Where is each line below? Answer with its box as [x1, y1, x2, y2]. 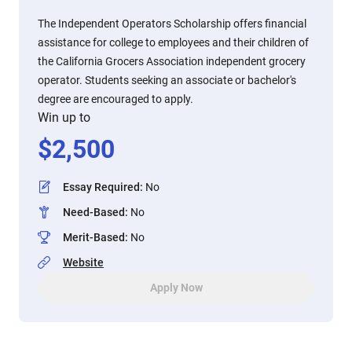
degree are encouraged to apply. [38, 93, 193, 105]
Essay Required [63, 181, 140, 193]
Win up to [38, 110, 90, 125]
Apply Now [149, 281, 203, 294]
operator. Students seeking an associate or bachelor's [38, 74, 296, 86]
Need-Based [63, 206, 125, 218]
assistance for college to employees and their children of [38, 36, 309, 49]
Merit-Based [63, 231, 125, 244]
